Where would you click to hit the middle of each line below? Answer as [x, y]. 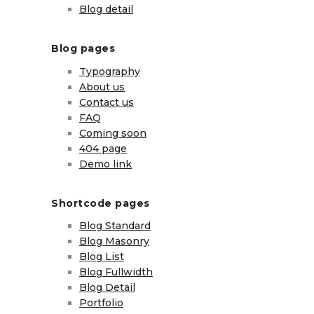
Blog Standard [115, 226]
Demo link [105, 164]
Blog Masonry [114, 241]
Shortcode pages [101, 203]
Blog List [102, 257]
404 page [103, 148]
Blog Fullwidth [116, 272]
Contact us [107, 102]
